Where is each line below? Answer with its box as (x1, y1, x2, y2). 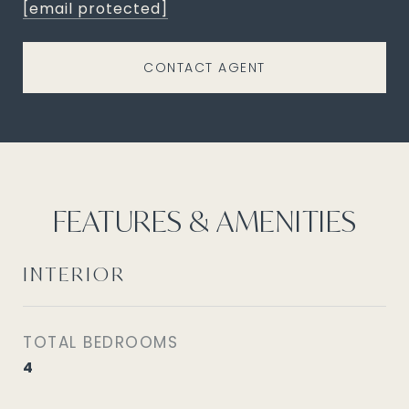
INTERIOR (23, 261, 126, 287)
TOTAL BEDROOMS (23, 331, 178, 353)
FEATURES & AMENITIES (52, 202, 357, 240)
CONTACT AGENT (143, 58, 266, 77)
